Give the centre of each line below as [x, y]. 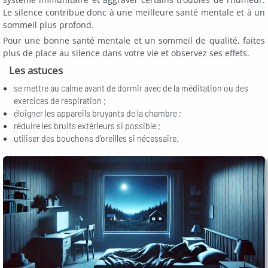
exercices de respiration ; [60, 100]
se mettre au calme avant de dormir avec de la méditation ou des [131, 87]
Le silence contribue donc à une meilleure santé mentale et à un [134, 13]
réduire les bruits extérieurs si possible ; [87, 125]
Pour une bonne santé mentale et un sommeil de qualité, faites [134, 40]
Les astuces [36, 70]
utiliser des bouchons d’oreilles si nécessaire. [96, 138]
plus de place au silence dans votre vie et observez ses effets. [126, 53]
